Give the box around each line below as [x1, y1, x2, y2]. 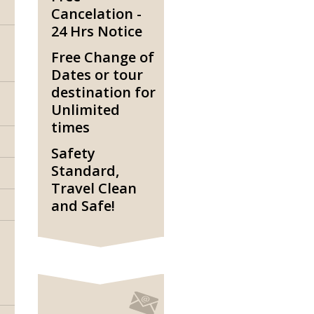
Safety [51, 144, 95, 163]
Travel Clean [51, 179, 137, 198]
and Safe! [51, 196, 115, 215]
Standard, [51, 161, 119, 180]
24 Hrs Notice [51, 22, 142, 41]
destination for [51, 83, 156, 102]
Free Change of [51, 48, 154, 67]
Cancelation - [51, 4, 142, 23]
